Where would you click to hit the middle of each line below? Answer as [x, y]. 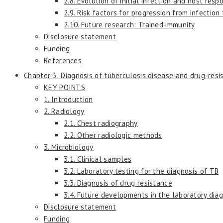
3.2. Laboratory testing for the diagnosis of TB [141, 171]
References [63, 60]
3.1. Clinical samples [98, 159]
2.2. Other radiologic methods [113, 135]
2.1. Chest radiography [101, 123]
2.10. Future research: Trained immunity [129, 24]
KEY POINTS [64, 87]
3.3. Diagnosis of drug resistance [118, 183]
